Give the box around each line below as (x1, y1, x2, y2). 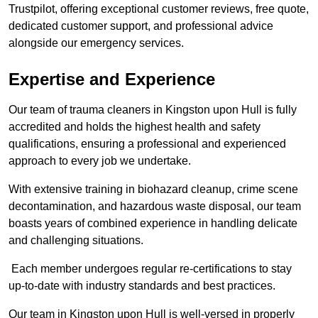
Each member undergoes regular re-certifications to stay (9, 263, 292, 275)
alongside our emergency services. (9, 37, 184, 50)
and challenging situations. (9, 234, 143, 247)
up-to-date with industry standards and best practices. (9, 280, 275, 292)
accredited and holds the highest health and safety (9, 121, 261, 133)
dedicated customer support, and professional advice (9, 20, 273, 33)
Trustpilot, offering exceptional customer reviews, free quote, (9, 3, 309, 16)
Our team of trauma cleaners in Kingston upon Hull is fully (9, 104, 297, 116)
